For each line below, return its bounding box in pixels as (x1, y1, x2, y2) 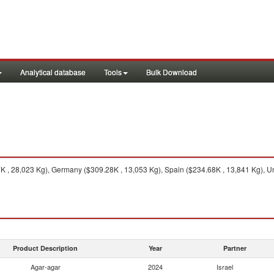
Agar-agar (30, 262, 61, 272)
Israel (217, 262, 233, 272)
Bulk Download (146, 67, 197, 77)
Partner (223, 243, 246, 253)
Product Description (13, 243, 78, 253)
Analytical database (20, 67, 86, 77)
